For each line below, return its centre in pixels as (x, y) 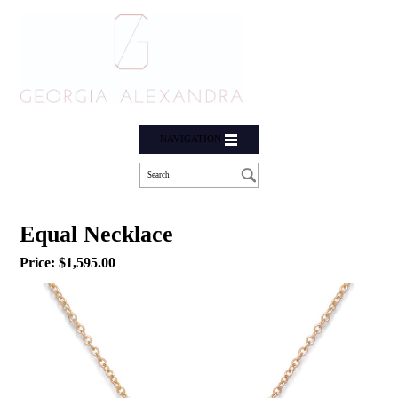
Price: (40, 262)
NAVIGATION (191, 139)
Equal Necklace (97, 234)
